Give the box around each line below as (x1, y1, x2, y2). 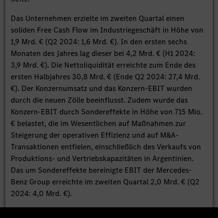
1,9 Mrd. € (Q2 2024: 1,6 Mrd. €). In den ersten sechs (11, 36, 187, 47)
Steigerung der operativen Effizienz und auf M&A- (11, 130, 179, 141)
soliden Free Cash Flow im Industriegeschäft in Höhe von (11, 25, 204, 36)
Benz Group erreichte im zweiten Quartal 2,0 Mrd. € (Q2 (11, 177, 200, 187)
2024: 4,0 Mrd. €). (11, 188, 73, 199)
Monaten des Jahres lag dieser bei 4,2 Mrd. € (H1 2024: (11, 48, 196, 59)
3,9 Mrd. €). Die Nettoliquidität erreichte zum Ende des (11, 60, 196, 71)
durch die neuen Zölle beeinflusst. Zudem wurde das (11, 95, 188, 106)
